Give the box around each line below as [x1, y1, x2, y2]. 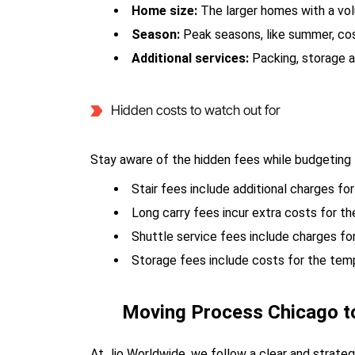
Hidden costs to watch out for [110, 101, 281, 118]
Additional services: [132, 50, 253, 66]
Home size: [132, 2, 201, 18]
